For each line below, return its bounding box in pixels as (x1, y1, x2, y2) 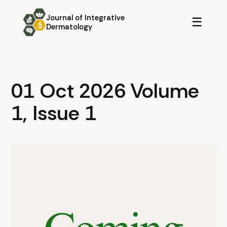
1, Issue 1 (11, 100, 97, 126)
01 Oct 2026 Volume (11, 78, 200, 104)
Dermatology (46, 22, 92, 32)
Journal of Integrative (46, 13, 125, 23)
